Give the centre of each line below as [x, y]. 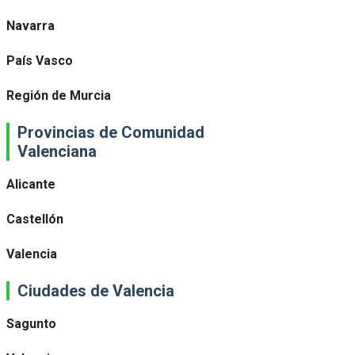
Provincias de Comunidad [111, 132]
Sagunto [31, 324]
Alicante [31, 184]
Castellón [35, 219]
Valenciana [57, 151]
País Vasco [40, 61]
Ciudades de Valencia [96, 291]
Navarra [31, 26]
